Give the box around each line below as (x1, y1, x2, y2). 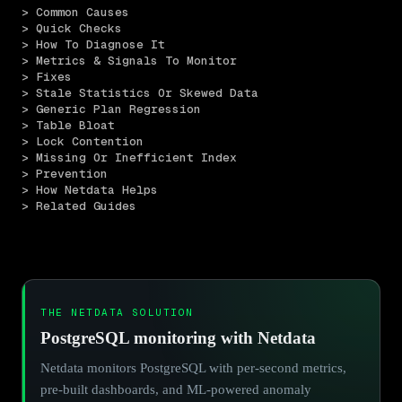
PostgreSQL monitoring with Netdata (40, 328, 316, 347)
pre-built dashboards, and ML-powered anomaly (40, 381, 311, 397)
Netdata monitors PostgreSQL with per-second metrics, (40, 360, 346, 375)
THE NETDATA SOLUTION (40, 305, 194, 319)
